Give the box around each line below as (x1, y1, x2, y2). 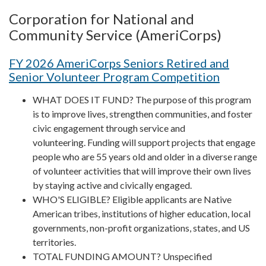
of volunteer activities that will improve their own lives (33, 164, 251, 176)
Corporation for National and (9, 9, 194, 27)
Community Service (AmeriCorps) (9, 26, 221, 43)
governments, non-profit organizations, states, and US (33, 221, 250, 233)
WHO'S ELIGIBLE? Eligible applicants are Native (33, 193, 232, 205)
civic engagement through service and (33, 122, 185, 134)
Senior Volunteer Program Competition (9, 69, 220, 84)
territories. (33, 236, 76, 248)
